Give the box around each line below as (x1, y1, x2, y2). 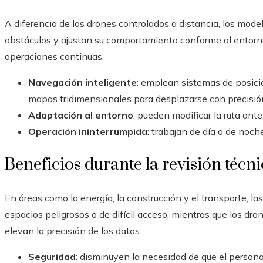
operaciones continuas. (5, 50, 104, 63)
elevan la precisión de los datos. (5, 225, 141, 237)
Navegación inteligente (28, 76, 137, 89)
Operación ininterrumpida (28, 126, 147, 138)
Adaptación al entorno (28, 109, 133, 122)
